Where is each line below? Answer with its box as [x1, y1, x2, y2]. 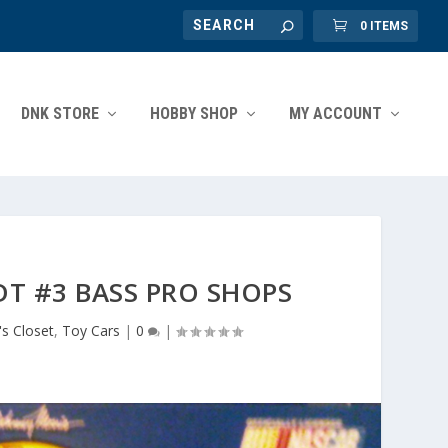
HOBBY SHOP [150, 104, 238, 123]
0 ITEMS [360, 19, 408, 33]
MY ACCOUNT [289, 104, 382, 123]
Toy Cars [61, 321, 120, 340]
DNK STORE [21, 104, 99, 123]
